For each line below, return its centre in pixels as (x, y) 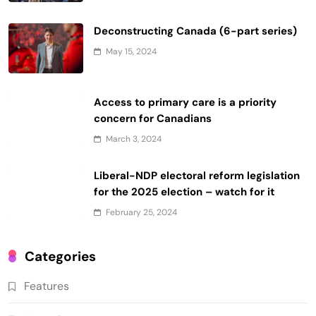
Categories (60, 256)
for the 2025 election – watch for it (184, 192)
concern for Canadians (153, 118)
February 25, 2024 (141, 212)
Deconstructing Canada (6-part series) (195, 31)
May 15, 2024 (131, 51)
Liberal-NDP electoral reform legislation (197, 175)
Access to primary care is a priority (185, 102)
